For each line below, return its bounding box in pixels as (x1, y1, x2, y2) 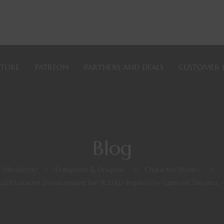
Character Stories (144, 165, 200, 174)
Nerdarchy (3, 165, 37, 174)
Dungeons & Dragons (55, 165, 124, 174)
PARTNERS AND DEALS (83, 62, 163, 72)
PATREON (34, 62, 68, 72)
